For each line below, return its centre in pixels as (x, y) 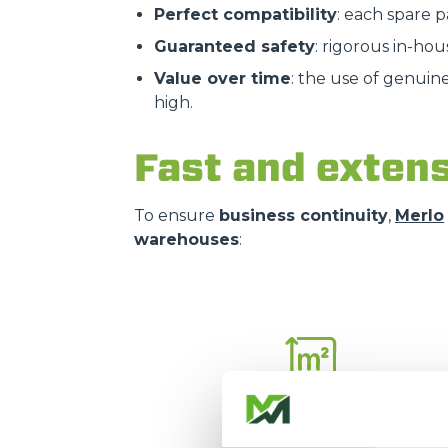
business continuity (303, 215)
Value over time (222, 78)
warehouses (186, 239)
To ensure (176, 215)
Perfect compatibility (245, 14)
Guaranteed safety (234, 46)
